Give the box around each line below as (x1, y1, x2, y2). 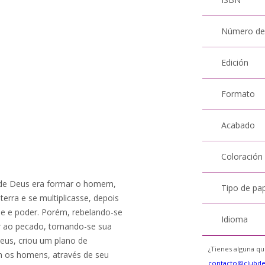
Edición (221, 57, 249, 68)
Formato (221, 88, 256, 99)
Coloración (221, 151, 263, 162)
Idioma (221, 214, 248, 225)
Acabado (221, 119, 256, 131)
